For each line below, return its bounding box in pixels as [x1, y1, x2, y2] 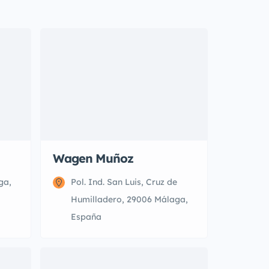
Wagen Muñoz [53, 151, 133, 166]
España [71, 211, 101, 222]
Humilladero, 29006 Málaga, [71, 194, 188, 205]
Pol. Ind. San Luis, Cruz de [71, 177, 177, 187]
